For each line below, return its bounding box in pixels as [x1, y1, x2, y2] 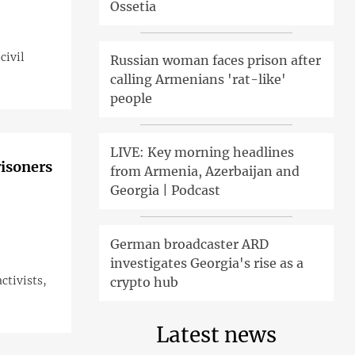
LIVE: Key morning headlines [109, 144, 294, 161]
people [109, 90, 152, 107]
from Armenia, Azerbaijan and [109, 163, 300, 180]
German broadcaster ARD [109, 236, 269, 253]
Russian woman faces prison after [109, 52, 321, 69]
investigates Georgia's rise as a [109, 255, 303, 272]
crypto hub [109, 274, 178, 291]
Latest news [155, 322, 277, 349]
